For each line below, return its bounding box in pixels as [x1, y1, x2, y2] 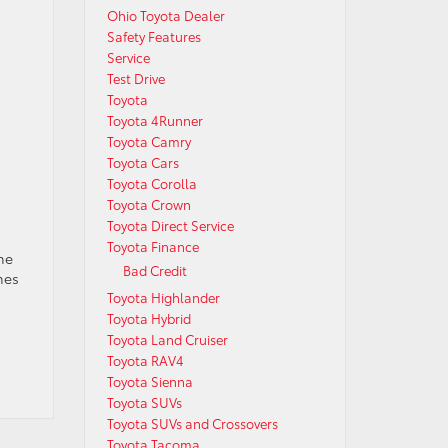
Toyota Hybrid [106, 309, 191, 327]
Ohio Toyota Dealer [106, 6, 225, 24]
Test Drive [106, 69, 165, 87]
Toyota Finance [106, 237, 199, 255]
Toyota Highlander [106, 288, 220, 306]
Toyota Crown [106, 195, 191, 213]
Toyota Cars [106, 153, 179, 171]
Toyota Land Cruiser [106, 330, 228, 348]
